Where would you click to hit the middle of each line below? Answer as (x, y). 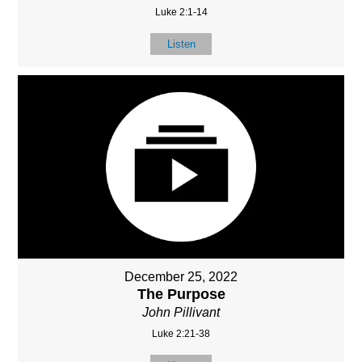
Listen (181, 44)
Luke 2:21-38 (181, 333)
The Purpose (181, 294)
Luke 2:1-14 (181, 12)
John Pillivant (181, 312)
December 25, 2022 (181, 276)
